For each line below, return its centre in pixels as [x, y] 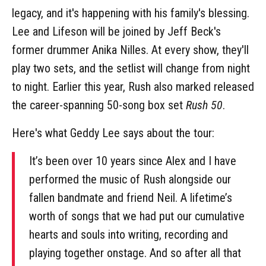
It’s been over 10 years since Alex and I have [133, 161]
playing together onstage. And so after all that [135, 253]
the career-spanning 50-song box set [99, 105]
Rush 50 [204, 105]
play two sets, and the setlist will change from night [131, 68]
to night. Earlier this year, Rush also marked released [133, 86]
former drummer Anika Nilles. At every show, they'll [130, 50]
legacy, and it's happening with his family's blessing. [131, 13]
